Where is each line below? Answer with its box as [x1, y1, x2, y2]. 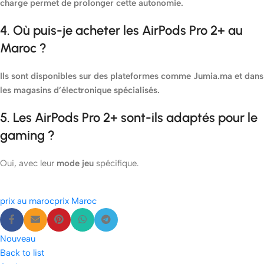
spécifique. [94, 158, 139, 169]
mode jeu [57, 158, 94, 169]
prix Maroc [54, 196, 97, 207]
